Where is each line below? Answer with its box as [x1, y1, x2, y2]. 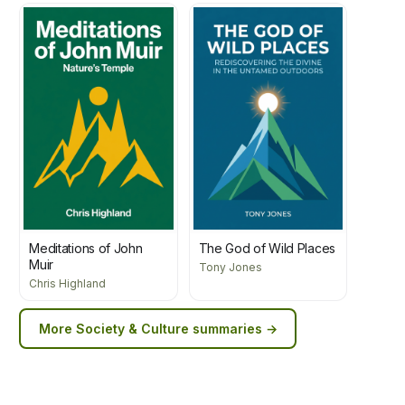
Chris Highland [29, 277, 107, 291]
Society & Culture [75, 320, 189, 336]
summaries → [192, 320, 278, 336]
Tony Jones [198, 260, 262, 275]
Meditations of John [29, 240, 143, 257]
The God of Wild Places [198, 240, 335, 257]
